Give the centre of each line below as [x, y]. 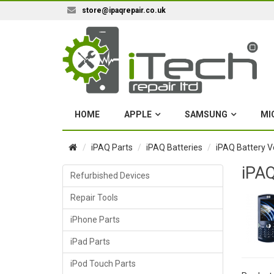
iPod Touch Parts [103, 264]
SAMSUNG [206, 115]
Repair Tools [94, 198]
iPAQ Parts [112, 148]
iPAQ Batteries [174, 148]
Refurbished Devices [110, 176]
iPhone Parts [95, 220]
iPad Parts [90, 242]
